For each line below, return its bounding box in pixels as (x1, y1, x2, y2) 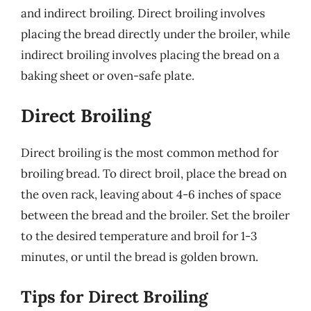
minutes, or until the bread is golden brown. (21, 249, 258, 264)
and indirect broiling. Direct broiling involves (21, 5, 265, 21)
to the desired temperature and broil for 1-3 (21, 228, 257, 244)
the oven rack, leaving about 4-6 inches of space (21, 187, 281, 202)
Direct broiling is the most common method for (21, 145, 278, 160)
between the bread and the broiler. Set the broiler (21, 208, 289, 223)
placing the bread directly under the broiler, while (21, 26, 290, 42)
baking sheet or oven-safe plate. (21, 67, 194, 83)
